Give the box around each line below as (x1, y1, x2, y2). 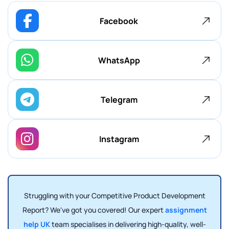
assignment (165, 205, 207, 215)
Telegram (100, 94, 138, 105)
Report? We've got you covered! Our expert (22, 205, 165, 215)
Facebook (100, 15, 138, 27)
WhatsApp (98, 54, 140, 66)
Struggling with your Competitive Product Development (24, 191, 205, 200)
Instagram (99, 133, 139, 145)
